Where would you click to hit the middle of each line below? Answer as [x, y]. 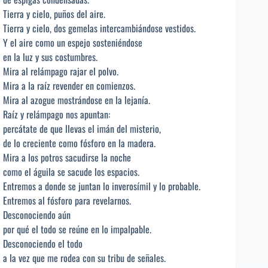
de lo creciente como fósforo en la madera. [79, 143]
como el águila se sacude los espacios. [71, 172]
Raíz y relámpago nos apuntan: [57, 115]
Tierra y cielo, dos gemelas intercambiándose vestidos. [99, 28]
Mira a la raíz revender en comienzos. [69, 86]
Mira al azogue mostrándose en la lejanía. [77, 100]
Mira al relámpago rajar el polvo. [61, 71]
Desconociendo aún [37, 215]
